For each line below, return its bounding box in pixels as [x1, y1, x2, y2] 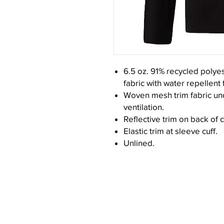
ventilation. [123, 102, 164, 111]
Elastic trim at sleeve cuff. [123, 126, 217, 135]
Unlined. [123, 138, 154, 147]
